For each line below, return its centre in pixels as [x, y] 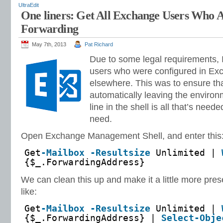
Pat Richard [99, 44]
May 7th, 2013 [49, 44]
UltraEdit [29, 5]
